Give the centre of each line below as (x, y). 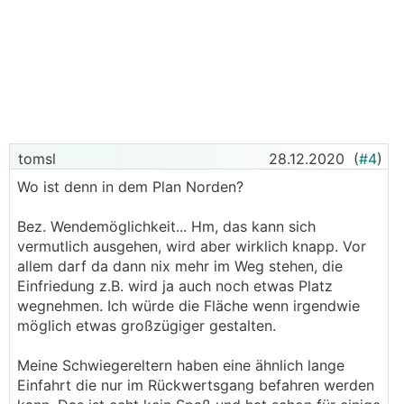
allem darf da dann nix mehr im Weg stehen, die (180, 266)
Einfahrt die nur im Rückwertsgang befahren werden (196, 385)
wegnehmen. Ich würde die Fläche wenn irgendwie (188, 306)
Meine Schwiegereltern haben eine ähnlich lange (181, 365)
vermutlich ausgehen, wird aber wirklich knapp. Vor (192, 246)
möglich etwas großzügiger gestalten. (147, 326)
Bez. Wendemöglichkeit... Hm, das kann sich (166, 226)
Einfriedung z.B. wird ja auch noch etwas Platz (175, 286)
